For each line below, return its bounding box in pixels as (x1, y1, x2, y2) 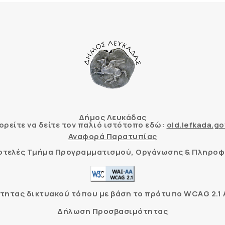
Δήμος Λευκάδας (78, 112, 147, 123)
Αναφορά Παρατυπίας (68, 131, 157, 142)
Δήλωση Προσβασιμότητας (57, 206, 168, 216)
